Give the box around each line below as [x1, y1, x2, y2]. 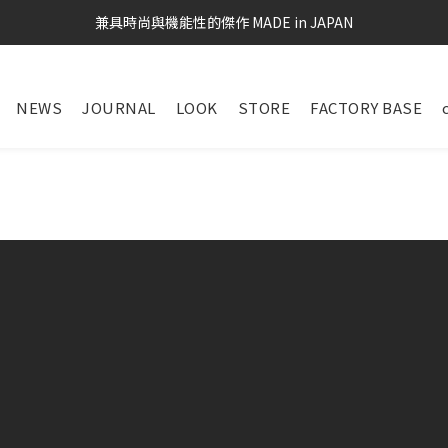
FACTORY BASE [310, 97, 422, 118]
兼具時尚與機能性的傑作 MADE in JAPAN [95, 12, 353, 32]
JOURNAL [82, 97, 156, 118]
